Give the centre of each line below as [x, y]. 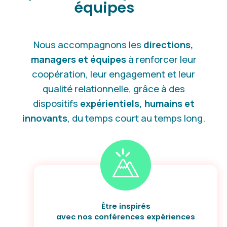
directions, [168, 44]
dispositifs [56, 103]
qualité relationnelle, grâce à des [113, 88]
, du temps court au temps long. [136, 118]
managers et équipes [78, 59]
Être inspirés [126, 206]
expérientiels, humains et [137, 103]
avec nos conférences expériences [126, 217]
